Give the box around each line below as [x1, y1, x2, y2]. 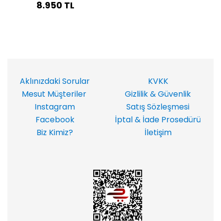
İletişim [142, 127, 172, 138]
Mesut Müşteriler [21, 88, 86, 100]
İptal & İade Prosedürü [113, 114, 201, 125]
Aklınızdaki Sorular [18, 75, 90, 87]
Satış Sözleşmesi [126, 101, 189, 112]
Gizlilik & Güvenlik [123, 88, 191, 100]
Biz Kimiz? [35, 127, 73, 138]
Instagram [35, 101, 75, 112]
